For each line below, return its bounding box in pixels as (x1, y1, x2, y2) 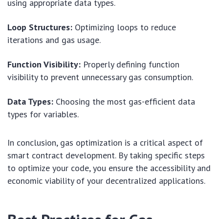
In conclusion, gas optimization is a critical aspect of (7, 136, 203, 148)
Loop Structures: (7, 21, 72, 33)
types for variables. (7, 108, 79, 120)
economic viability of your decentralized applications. (7, 175, 205, 186)
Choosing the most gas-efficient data (53, 95, 195, 107)
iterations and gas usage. (7, 34, 101, 45)
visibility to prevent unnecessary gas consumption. (7, 71, 193, 83)
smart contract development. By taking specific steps (7, 149, 205, 161)
